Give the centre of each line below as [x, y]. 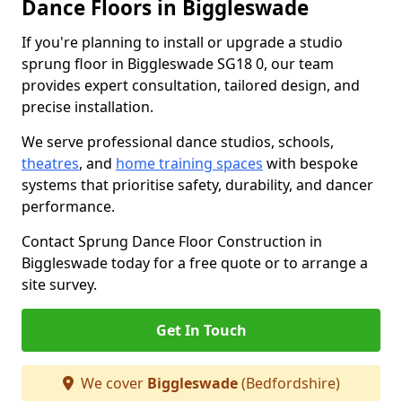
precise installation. [87, 107]
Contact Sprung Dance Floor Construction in [172, 241]
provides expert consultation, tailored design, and [191, 85]
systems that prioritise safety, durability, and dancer [197, 185]
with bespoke [310, 163]
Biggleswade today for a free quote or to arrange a [195, 263]
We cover [112, 383]
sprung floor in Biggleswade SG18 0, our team [178, 64]
